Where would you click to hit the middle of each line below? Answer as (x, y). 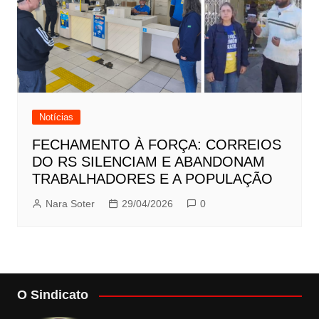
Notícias (56, 117)
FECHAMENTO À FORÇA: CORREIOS (156, 145)
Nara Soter (70, 204)
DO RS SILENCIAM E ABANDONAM (148, 162)
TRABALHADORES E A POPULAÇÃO (152, 179)
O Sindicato (52, 295)
